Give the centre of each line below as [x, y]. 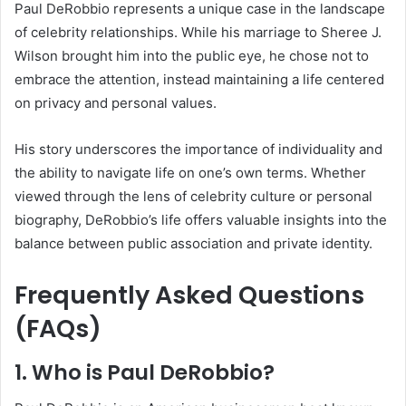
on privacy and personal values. [116, 103]
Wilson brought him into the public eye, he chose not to [192, 56]
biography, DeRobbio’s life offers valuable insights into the [201, 220]
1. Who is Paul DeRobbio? [145, 372]
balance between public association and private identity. [193, 244]
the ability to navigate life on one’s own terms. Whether [190, 173]
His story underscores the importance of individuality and [198, 150]
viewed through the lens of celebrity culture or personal [193, 197]
